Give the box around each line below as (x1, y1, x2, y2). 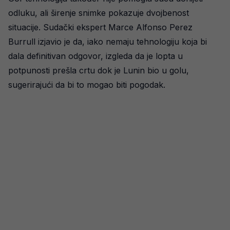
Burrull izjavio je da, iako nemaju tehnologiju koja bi (8, 36, 207, 47)
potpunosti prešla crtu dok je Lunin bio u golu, (8, 65, 189, 75)
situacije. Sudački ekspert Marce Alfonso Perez (8, 22, 193, 32)
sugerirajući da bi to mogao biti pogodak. (8, 80, 165, 90)
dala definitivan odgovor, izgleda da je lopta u (8, 51, 183, 61)
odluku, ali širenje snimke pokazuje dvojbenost (8, 8, 189, 18)
